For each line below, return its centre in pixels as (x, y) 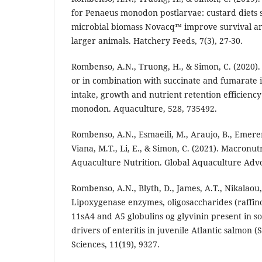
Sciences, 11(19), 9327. (116, 244)
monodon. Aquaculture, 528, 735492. (144, 109)
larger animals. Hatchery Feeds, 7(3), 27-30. (157, 41)
